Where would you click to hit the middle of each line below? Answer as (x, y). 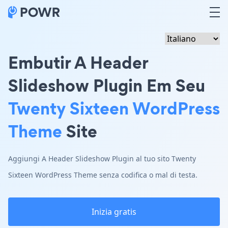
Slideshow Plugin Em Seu (107, 85)
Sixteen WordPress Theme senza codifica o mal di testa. (103, 175)
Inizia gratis (114, 212)
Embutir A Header (78, 62)
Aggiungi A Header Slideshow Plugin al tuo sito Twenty (102, 159)
